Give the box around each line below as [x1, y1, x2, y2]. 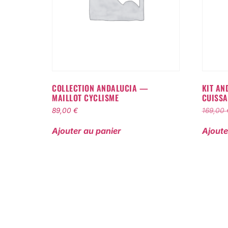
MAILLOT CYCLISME [52, 91, 119, 104]
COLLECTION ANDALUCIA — [52, 81, 148, 94]
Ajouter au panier [52, 125, 121, 136]
